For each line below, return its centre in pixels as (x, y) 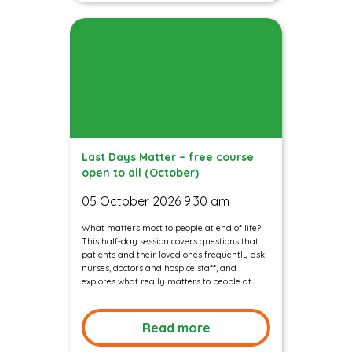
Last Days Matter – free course (168, 158)
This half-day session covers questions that (170, 242)
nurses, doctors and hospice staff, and (159, 268)
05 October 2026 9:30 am (156, 202)
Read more (176, 328)
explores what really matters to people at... (169, 282)
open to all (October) (140, 173)
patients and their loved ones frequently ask (173, 255)
